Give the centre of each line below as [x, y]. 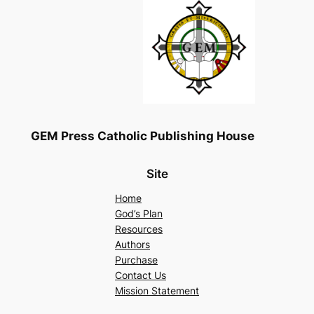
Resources [139, 228]
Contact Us [141, 275]
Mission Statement [157, 290]
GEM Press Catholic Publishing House [142, 136]
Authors [132, 244]
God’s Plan [139, 213]
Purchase [136, 259]
